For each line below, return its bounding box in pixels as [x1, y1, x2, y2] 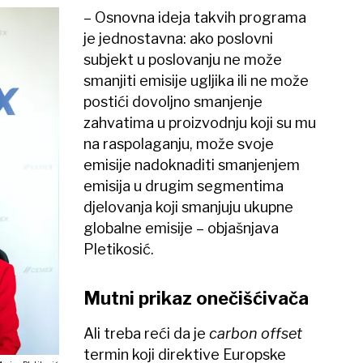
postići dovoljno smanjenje [83, 93, 263, 111]
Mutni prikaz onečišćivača [83, 288, 310, 310]
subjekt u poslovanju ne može [83, 51, 283, 69]
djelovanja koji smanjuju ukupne [83, 199, 294, 216]
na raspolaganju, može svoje [83, 135, 275, 153]
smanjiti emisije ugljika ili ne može [83, 72, 310, 90]
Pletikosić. [83, 241, 155, 258]
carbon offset [209, 325, 303, 343]
